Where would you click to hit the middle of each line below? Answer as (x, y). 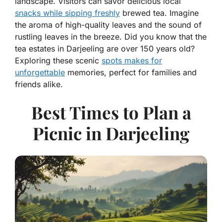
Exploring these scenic (58, 61)
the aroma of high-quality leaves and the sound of (108, 25)
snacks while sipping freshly (67, 13)
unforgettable (40, 73)
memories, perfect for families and (131, 73)
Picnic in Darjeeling (111, 133)
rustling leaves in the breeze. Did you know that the (111, 37)
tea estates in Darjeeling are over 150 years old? (105, 49)
